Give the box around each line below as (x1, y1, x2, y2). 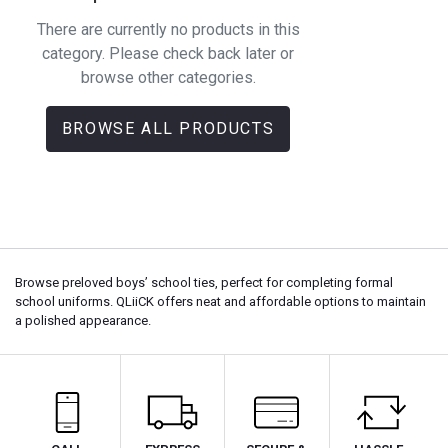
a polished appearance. (15, 313, 151, 328)
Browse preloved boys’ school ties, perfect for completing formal (15, 275, 393, 290)
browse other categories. (80, 67, 256, 87)
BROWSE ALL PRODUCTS (61, 118, 275, 138)
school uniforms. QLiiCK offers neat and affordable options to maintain (15, 294, 426, 309)
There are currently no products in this (36, 19, 300, 39)
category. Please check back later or (42, 43, 294, 63)
